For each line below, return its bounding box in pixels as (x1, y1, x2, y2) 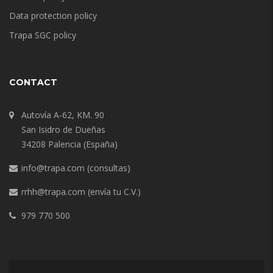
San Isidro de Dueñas (21, 124, 105, 136)
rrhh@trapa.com (21, 186, 85, 198)
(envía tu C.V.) (85, 186, 141, 198)
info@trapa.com (21, 162, 85, 174)
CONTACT (9, 77, 57, 88)
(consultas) (85, 162, 130, 174)
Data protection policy (9, 10, 97, 22)
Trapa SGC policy (9, 29, 76, 41)
